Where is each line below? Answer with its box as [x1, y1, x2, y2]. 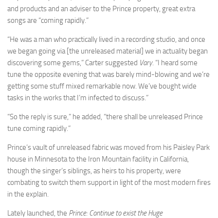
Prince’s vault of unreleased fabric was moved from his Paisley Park [7, 143, 210, 152]
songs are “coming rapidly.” [7, 16, 89, 25]
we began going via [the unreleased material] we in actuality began [7, 47, 208, 55]
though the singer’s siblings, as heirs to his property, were [7, 166, 181, 175]
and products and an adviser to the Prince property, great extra [7, 4, 195, 13]
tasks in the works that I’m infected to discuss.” [7, 93, 148, 102]
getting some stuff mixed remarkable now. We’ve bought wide [7, 82, 197, 91]
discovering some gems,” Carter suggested [7, 58, 139, 67]
